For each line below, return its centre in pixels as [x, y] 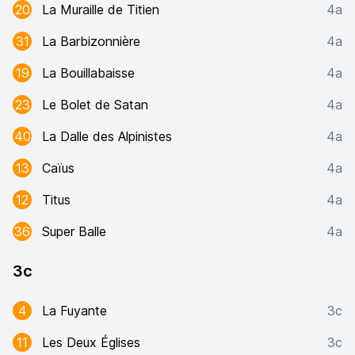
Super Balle [74, 231]
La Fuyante [74, 311]
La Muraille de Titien [101, 10]
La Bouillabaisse [88, 73]
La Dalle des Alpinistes [107, 136]
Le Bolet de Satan [95, 105]
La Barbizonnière [91, 41]
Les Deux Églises [91, 342]
